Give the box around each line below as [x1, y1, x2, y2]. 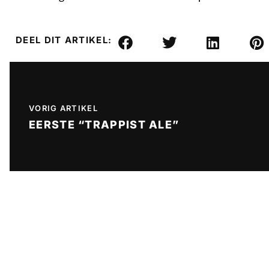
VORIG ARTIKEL [29, 103, 98, 113]
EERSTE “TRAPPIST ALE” [29, 118, 180, 131]
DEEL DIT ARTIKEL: [16, 34, 112, 46]
